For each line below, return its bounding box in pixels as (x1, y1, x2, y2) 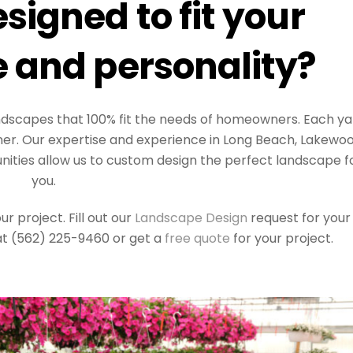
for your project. (229, 229, 333, 247)
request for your (247, 208, 351, 227)
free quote (164, 229, 230, 247)
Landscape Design (131, 208, 247, 227)
